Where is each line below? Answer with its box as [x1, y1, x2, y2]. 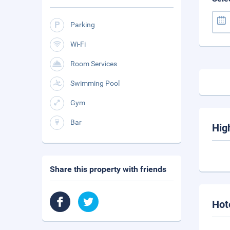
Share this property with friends [50, 164, 166, 174]
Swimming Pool [70, 79, 120, 87]
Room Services [70, 60, 117, 68]
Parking [70, 21, 95, 29]
